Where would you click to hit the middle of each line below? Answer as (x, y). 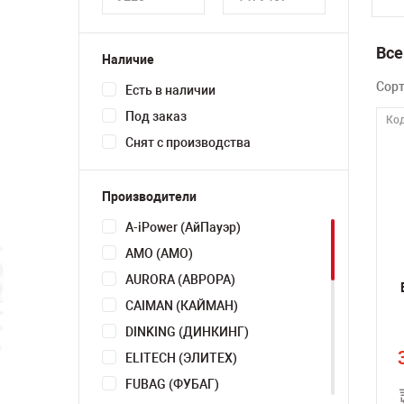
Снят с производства (188, 142)
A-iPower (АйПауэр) (183, 227)
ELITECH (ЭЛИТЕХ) (181, 358)
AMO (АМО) (159, 253)
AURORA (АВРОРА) (180, 280)
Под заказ (156, 116)
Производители (149, 197)
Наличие (128, 60)
